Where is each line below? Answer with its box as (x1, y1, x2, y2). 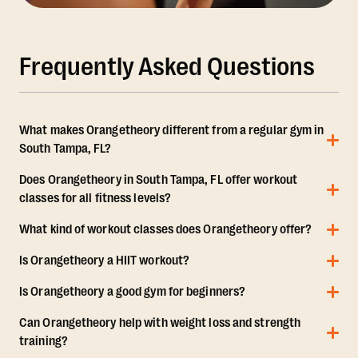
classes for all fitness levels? (19, 191, 172, 206)
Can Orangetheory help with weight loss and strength (19, 316, 301, 331)
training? (19, 334, 68, 349)
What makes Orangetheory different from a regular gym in (19, 123, 324, 138)
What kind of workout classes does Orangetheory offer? (19, 222, 312, 237)
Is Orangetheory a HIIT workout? (19, 253, 190, 268)
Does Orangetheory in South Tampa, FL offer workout (19, 173, 298, 188)
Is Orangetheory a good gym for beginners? (19, 284, 246, 300)
